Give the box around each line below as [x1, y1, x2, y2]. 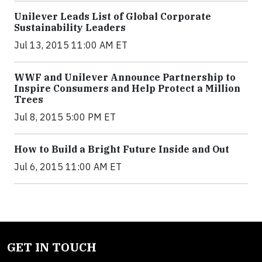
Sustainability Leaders [14, 22, 126, 33]
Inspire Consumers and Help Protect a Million [14, 82, 240, 94]
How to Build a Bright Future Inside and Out [14, 143, 229, 155]
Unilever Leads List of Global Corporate [14, 11, 211, 22]
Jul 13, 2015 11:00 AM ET [14, 39, 127, 51]
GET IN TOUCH [7, 239, 96, 255]
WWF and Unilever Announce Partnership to [14, 71, 236, 83]
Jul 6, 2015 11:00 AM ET [14, 161, 122, 173]
